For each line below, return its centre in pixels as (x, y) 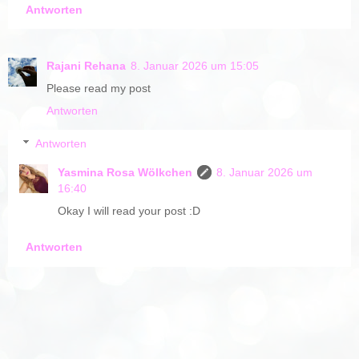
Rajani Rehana (86, 65)
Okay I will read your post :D (129, 211)
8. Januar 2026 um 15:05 (195, 65)
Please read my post (99, 88)
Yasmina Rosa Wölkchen (125, 173)
